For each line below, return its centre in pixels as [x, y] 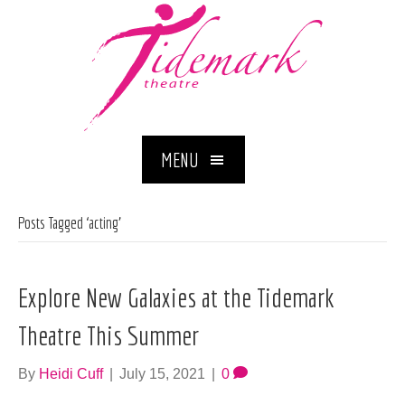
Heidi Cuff [71, 374]
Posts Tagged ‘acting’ [70, 223]
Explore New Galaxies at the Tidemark [176, 298]
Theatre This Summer [108, 336]
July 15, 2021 [162, 374]
